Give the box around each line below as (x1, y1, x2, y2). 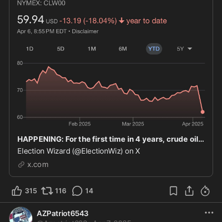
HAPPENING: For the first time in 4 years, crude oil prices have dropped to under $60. (198, 134, 205, 144)
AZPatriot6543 (37, 209, 89, 219)
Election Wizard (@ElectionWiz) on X (17, 146, 140, 156)
